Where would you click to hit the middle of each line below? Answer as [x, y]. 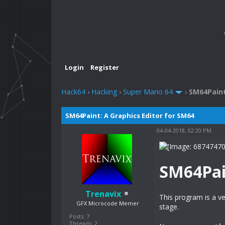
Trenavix [103, 194]
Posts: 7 [79, 216]
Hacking [104, 92]
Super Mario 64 [148, 92]
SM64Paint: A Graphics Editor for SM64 [130, 115]
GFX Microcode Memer [108, 203]
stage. [169, 206]
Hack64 [73, 92]
